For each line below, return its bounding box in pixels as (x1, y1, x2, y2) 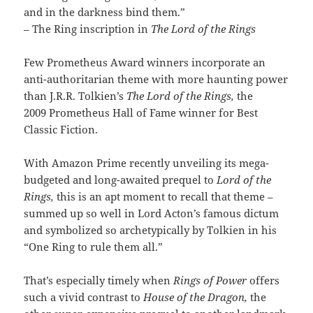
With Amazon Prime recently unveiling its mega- (24, 156, 270, 170)
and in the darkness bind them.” (24, 5, 186, 20)
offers (249, 273, 280, 288)
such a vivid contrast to (24, 290, 144, 305)
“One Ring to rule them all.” (24, 240, 163, 254)
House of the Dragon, (143, 290, 251, 305)
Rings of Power (173, 273, 250, 288)
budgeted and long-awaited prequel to (24, 173, 217, 187)
